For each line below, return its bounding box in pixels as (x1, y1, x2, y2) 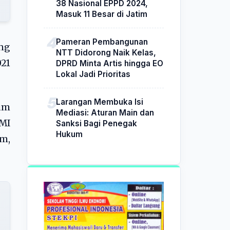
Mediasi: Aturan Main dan (56, 107, 154, 118)
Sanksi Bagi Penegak (56, 118, 137, 128)
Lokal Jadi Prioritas (56, 69, 130, 79)
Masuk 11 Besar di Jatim (56, 9, 147, 19)
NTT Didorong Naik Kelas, (56, 47, 156, 57)
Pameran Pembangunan (56, 36, 148, 47)
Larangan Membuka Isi (56, 97, 143, 107)
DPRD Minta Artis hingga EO (56, 58, 163, 68)
